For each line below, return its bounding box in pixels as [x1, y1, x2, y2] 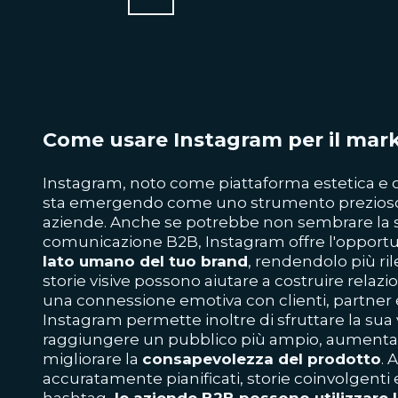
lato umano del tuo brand [43, 252, 248, 270]
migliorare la [43, 350, 142, 368]
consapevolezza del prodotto [142, 350, 381, 368]
